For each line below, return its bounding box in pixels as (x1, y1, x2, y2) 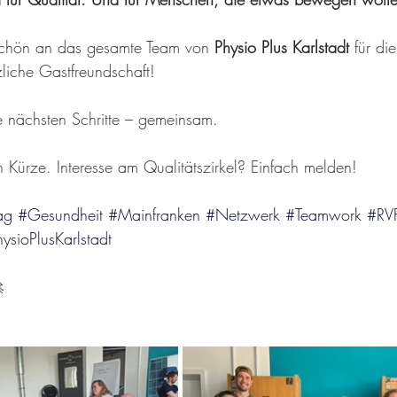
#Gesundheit (18, 204, 103, 225)
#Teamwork (285, 204, 362, 225)
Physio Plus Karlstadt (214, 36, 349, 58)
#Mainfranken (108, 204, 200, 225)
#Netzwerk (206, 204, 280, 225)
